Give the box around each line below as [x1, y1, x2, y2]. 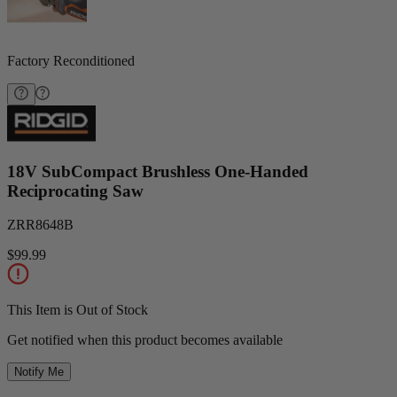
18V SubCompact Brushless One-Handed [7, 161, 308, 181]
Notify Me [14, 365, 64, 379]
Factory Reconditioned [7, 53, 135, 68]
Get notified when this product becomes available [7, 332, 283, 348]
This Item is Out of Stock [7, 302, 148, 318]
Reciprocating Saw [7, 181, 144, 200]
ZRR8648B [7, 217, 74, 233]
